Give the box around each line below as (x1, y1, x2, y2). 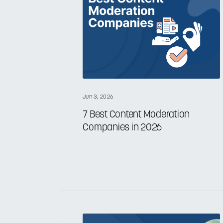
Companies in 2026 (83, 122, 162, 133)
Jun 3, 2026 (83, 94, 113, 100)
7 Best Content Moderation (83, 110, 190, 120)
